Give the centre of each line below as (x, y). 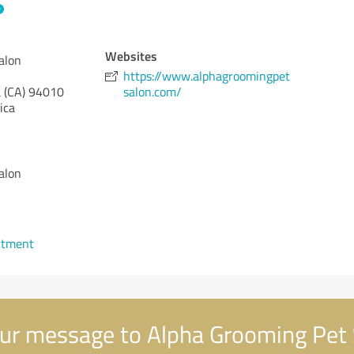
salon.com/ (153, 92)
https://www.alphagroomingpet (207, 76)
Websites (132, 56)
